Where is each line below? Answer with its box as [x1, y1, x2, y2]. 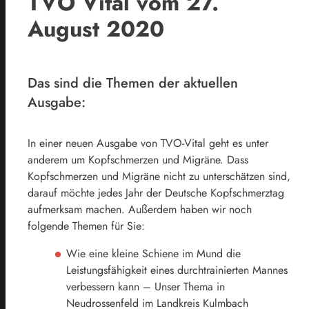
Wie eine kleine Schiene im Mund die [66, 246, 241, 262]
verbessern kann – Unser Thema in [66, 279, 225, 295]
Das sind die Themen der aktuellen [28, 73, 238, 94]
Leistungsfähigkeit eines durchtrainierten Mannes [66, 262, 288, 279]
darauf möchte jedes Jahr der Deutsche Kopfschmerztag [28, 185, 284, 201]
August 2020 [28, 13, 164, 46]
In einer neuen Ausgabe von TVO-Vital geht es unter [28, 135, 268, 152]
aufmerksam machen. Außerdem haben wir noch [28, 201, 252, 218]
